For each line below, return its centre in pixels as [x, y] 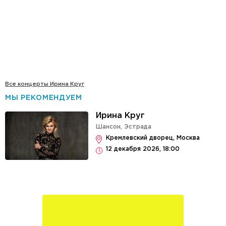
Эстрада [138, 127]
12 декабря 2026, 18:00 [143, 149]
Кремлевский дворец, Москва [153, 138]
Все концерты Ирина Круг [45, 84]
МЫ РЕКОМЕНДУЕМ [44, 98]
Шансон [108, 127]
